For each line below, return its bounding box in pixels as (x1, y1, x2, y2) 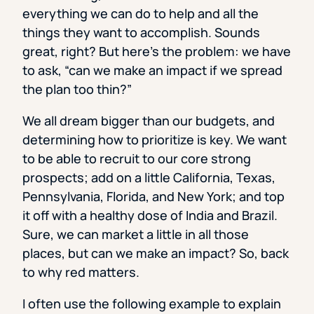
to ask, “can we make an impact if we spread (22, 62, 282, 79)
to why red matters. (22, 264, 139, 281)
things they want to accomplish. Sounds (22, 24, 260, 41)
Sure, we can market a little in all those (22, 226, 249, 243)
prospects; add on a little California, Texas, (22, 169, 275, 186)
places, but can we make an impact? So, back (22, 245, 289, 262)
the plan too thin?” (22, 81, 132, 98)
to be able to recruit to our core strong (22, 150, 251, 168)
